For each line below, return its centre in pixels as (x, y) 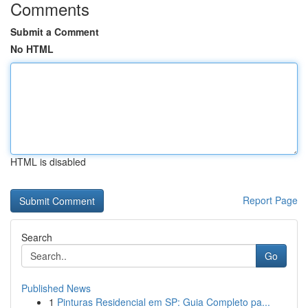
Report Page (270, 200)
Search (37, 237)
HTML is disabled (48, 162)
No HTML (32, 49)
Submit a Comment (55, 32)
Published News (56, 288)
